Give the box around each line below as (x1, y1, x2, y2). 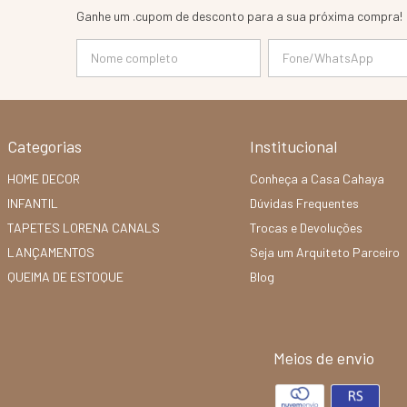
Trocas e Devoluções (250, 219, 362, 235)
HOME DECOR (7, 170, 80, 186)
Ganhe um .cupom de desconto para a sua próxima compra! (76, 7, 403, 24)
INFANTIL (7, 194, 58, 211)
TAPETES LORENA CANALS (7, 219, 160, 235)
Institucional (250, 135, 337, 156)
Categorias (7, 135, 82, 156)
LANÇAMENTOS (7, 243, 94, 260)
